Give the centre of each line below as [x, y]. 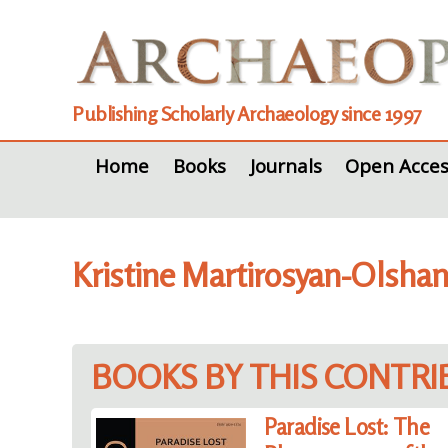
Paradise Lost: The [347, 426]
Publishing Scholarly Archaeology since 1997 [247, 113]
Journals [285, 165]
